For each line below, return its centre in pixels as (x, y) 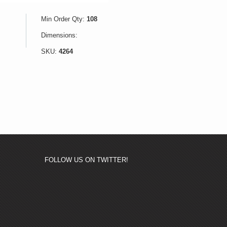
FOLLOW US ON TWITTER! (86, 160)
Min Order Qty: (64, 19)
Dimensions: (59, 35)
